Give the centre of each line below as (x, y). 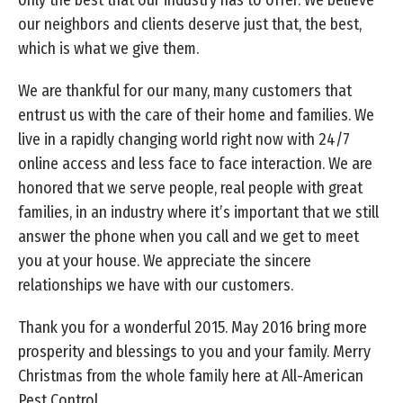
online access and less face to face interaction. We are (195, 163)
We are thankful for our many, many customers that (185, 90)
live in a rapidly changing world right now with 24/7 (184, 139)
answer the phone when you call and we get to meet (188, 236)
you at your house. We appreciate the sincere (165, 260)
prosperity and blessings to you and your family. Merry (194, 351)
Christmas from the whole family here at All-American (191, 376)
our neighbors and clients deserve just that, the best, (190, 24)
